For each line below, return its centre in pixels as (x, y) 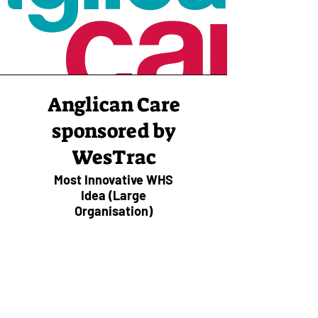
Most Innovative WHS (113, 180)
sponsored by (114, 131)
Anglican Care (114, 105)
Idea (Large (113, 195)
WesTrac (114, 157)
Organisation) (113, 211)
